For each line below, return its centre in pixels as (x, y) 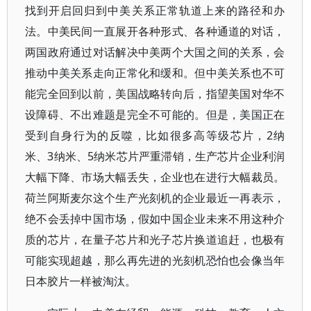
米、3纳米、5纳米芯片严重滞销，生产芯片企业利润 (155, 156)
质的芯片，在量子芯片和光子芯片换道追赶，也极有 (155, 239)
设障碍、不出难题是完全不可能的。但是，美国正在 (155, 115)
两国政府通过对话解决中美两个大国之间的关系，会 (155, 52)
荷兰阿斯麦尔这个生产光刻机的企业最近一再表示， (155, 198)
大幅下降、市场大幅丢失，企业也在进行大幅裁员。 (155, 177)
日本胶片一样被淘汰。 (81, 281)
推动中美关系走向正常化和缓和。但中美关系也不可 (155, 73)
